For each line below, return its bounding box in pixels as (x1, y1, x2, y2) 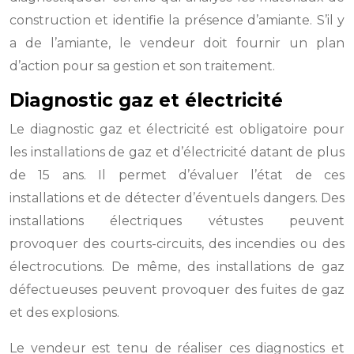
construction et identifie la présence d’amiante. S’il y (9, 13, 345, 28)
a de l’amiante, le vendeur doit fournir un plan (9, 36, 345, 51)
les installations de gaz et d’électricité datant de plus (9, 145, 345, 160)
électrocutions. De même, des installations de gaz (9, 259, 345, 274)
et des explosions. (9, 305, 119, 320)
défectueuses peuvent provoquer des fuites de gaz (9, 282, 345, 297)
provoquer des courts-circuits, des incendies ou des (9, 236, 345, 251)
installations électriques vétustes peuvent (9, 213, 345, 228)
